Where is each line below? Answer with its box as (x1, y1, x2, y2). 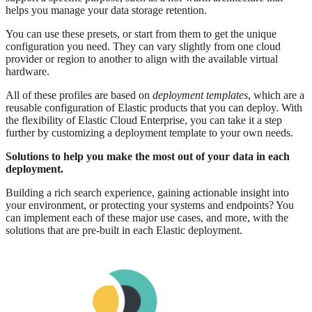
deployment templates (153, 89, 248, 102)
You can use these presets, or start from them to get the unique (6, 28, 276, 40)
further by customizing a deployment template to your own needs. (6, 127, 293, 139)
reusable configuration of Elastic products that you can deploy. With (6, 102, 302, 114)
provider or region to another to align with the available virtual (6, 53, 278, 65)
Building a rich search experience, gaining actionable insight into (6, 187, 289, 199)
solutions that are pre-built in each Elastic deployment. (6, 224, 242, 237)
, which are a (248, 89, 304, 102)
